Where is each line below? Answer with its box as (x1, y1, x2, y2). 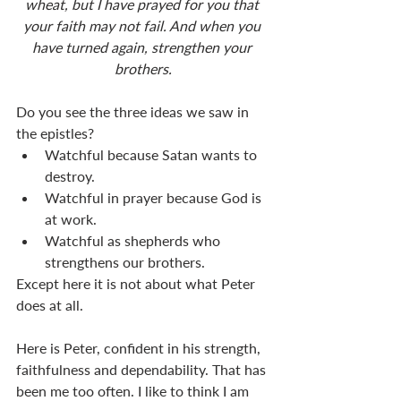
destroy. (45, 166, 95, 184)
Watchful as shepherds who (45, 231, 224, 249)
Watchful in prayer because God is (45, 188, 265, 206)
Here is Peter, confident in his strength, (16, 338, 264, 356)
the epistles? (16, 124, 94, 141)
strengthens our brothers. (45, 252, 205, 270)
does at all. (16, 295, 83, 313)
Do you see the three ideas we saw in (16, 102, 252, 120)
